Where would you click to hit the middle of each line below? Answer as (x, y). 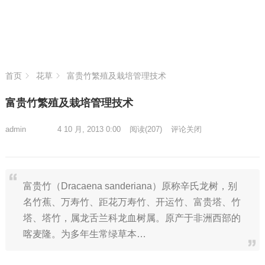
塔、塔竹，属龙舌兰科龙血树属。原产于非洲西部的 (132, 218)
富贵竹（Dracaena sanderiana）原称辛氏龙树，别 (130, 186)
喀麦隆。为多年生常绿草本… (84, 234)
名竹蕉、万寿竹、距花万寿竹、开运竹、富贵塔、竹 (132, 202)
